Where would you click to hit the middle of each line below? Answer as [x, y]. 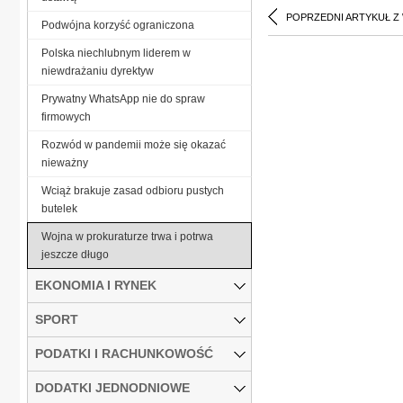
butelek [59, 208]
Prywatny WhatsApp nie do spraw [123, 99]
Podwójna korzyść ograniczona [118, 25]
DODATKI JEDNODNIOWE [112, 387]
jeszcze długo [75, 254]
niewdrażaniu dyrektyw [98, 71]
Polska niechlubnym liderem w [116, 53]
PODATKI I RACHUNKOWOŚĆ [124, 353]
